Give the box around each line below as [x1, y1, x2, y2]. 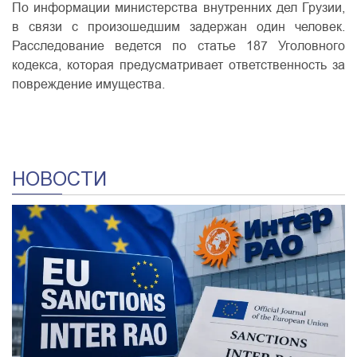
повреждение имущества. [12, 76, 165, 93]
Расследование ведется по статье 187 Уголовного [12, 37, 345, 55]
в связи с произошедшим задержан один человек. [12, 18, 345, 36]
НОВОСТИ [12, 168, 107, 190]
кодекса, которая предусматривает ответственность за [12, 57, 345, 74]
